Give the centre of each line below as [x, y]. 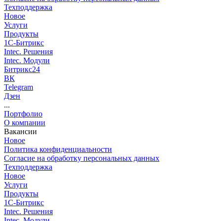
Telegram [18, 87]
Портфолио [23, 114]
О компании [25, 123]
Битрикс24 [22, 69]
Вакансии [20, 131]
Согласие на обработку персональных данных [82, 158]
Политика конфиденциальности [58, 149]
